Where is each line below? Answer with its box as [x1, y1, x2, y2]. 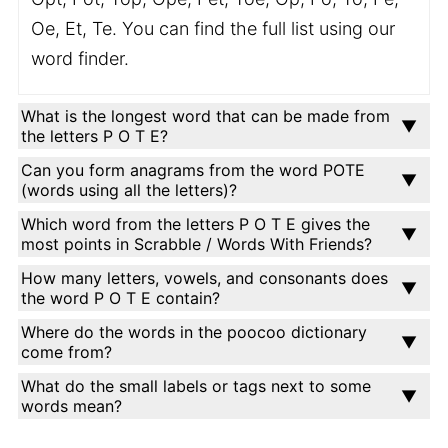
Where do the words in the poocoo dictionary [21, 322, 367, 342]
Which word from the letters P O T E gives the [21, 214, 370, 234]
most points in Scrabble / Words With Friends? [21, 234, 372, 254]
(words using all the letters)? [21, 180, 237, 200]
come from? [21, 342, 112, 362]
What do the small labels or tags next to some [21, 376, 371, 396]
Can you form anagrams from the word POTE [21, 160, 365, 180]
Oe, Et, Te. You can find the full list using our [31, 18, 395, 39]
